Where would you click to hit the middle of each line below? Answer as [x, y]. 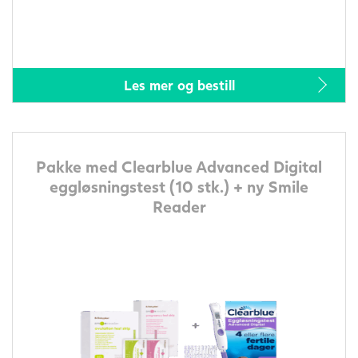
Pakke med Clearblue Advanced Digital [179, 166]
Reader [179, 206]
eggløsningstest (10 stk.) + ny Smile [179, 186]
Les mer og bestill [179, 85]
